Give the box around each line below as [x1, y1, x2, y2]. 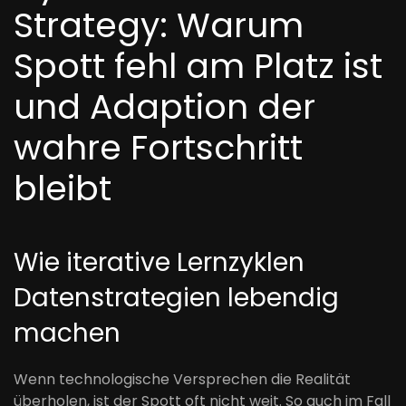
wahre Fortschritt [14, 123, 303, 171]
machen [14, 315, 121, 351]
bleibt [14, 164, 111, 212]
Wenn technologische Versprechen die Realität [14, 369, 351, 390]
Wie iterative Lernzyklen [14, 245, 304, 280]
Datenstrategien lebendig [14, 280, 339, 315]
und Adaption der [14, 82, 315, 130]
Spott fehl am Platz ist [14, 42, 382, 90]
